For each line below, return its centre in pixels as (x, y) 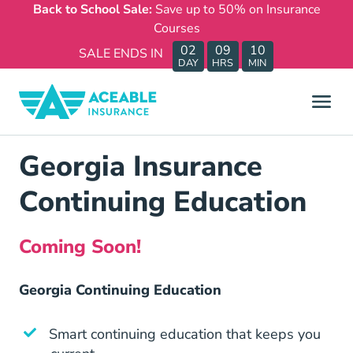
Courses (176, 28)
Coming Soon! (80, 247)
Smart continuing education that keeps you (185, 334)
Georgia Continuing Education (120, 290)
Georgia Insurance (141, 167)
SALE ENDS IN (121, 53)
